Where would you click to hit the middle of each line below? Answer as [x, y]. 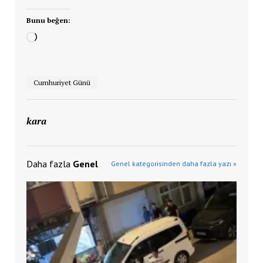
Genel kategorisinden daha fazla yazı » [174, 163]
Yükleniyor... [62, 38]
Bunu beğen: [48, 20]
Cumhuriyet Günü [62, 82]
